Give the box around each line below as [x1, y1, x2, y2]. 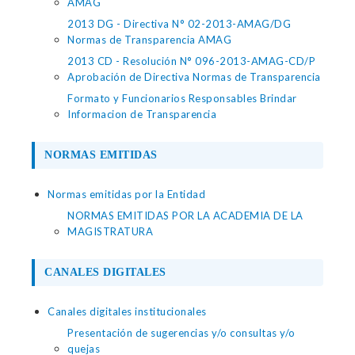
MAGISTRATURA [67, 225, 153, 238]
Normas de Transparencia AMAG [67, 33, 231, 46]
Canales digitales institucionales [48, 305, 207, 318]
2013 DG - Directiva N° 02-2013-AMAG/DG [67, 17, 291, 30]
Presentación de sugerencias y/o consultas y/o [67, 326, 296, 339]
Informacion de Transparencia [67, 108, 216, 120]
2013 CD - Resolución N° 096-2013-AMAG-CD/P [67, 55, 315, 67]
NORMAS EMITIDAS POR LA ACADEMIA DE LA [67, 209, 303, 222]
